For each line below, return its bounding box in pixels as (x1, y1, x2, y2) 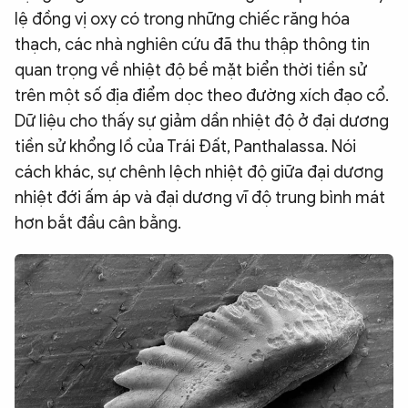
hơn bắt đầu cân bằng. (15, 213, 181, 233)
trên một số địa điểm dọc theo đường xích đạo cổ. (15, 86, 389, 106)
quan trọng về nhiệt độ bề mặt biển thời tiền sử (15, 60, 367, 80)
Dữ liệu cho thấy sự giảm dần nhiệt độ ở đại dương (15, 111, 389, 131)
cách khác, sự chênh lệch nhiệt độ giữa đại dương (15, 162, 383, 182)
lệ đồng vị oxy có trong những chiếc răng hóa (15, 9, 350, 29)
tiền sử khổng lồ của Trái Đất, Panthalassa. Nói (15, 137, 356, 157)
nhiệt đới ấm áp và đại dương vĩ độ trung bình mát (15, 188, 385, 208)
